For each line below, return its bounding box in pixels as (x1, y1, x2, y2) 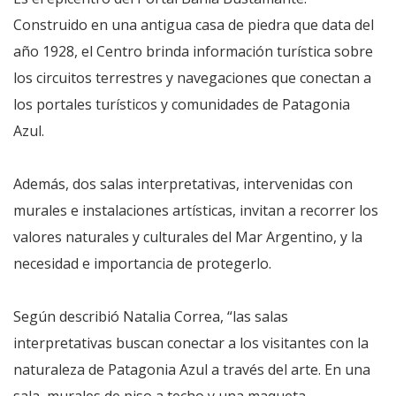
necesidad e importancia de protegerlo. (13, 254, 271, 274)
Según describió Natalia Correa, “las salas (13, 307, 288, 327)
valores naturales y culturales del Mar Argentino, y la (13, 227, 362, 247)
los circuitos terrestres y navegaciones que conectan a (13, 68, 371, 88)
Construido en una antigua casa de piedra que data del (13, 15, 374, 35)
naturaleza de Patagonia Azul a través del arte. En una (13, 360, 370, 380)
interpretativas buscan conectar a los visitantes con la (13, 333, 369, 354)
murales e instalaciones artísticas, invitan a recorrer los (13, 201, 378, 221)
